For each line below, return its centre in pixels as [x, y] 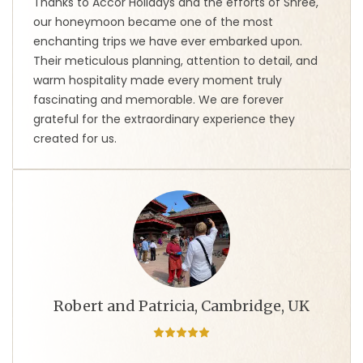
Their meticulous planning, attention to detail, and [175, 60]
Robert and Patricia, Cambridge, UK [181, 305]
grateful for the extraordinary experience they [164, 119]
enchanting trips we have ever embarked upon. [168, 41]
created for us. [75, 138]
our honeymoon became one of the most [153, 21]
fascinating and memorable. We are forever [158, 99]
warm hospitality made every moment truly [158, 80]
